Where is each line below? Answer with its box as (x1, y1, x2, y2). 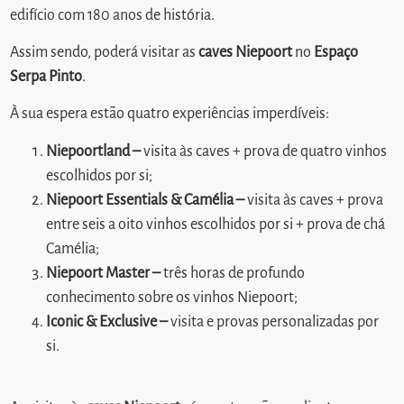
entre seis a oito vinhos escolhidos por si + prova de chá (46, 216, 386, 233)
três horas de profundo (163, 264, 306, 281)
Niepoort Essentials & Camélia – (46, 191, 245, 208)
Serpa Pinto (10, 69, 83, 86)
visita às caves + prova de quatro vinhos (141, 142, 388, 160)
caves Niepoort (198, 44, 293, 61)
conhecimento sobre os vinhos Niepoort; (46, 289, 298, 306)
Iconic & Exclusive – (46, 313, 169, 330)
